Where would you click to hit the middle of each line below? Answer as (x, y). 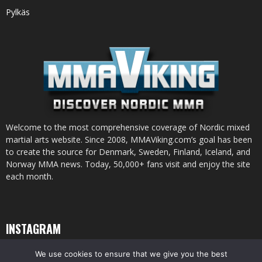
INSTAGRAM (33, 229)
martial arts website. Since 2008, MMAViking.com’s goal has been (129, 140)
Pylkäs (18, 12)
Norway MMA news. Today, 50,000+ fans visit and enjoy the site (128, 164)
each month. (30, 177)
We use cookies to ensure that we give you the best (131, 254)
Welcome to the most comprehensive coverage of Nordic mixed (128, 127)
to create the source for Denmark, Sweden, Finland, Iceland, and (128, 152)
